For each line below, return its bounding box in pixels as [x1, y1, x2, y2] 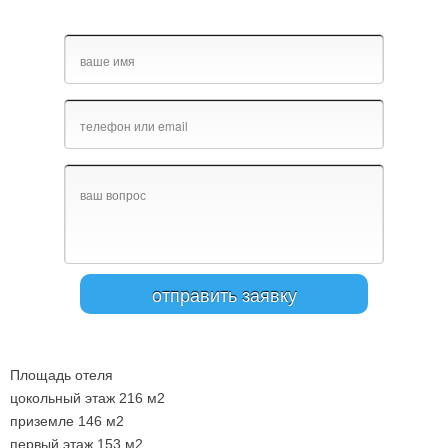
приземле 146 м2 [10, 413, 124, 429]
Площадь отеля [10, 367, 113, 383]
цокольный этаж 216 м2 [10, 390, 165, 406]
